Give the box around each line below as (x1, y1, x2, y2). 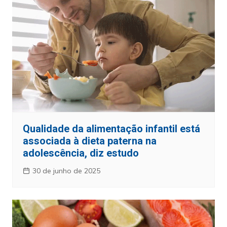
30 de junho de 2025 (32, 166, 100, 175)
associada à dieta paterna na (22, 134, 157, 147)
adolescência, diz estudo (22, 146, 139, 159)
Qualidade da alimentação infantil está (22, 122, 200, 135)
